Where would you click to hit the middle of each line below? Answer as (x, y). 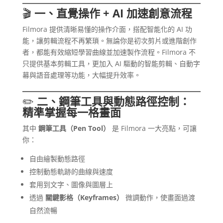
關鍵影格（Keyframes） (84, 198)
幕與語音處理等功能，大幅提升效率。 (81, 75)
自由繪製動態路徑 (57, 159)
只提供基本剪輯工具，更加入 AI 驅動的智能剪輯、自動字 (111, 64)
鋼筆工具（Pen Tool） (74, 128)
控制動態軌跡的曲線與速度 (71, 172)
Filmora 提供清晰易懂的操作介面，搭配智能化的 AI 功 (107, 29)
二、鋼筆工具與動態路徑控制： (113, 101)
